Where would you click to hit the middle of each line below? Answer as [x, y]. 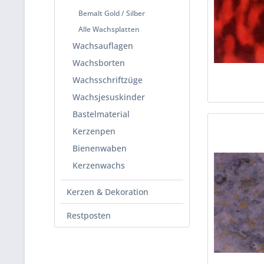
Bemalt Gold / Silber [112, 13]
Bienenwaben [100, 148]
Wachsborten [99, 63]
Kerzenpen [94, 131]
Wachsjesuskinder [109, 97]
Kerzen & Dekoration [108, 192]
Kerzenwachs [99, 165]
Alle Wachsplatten [109, 29]
